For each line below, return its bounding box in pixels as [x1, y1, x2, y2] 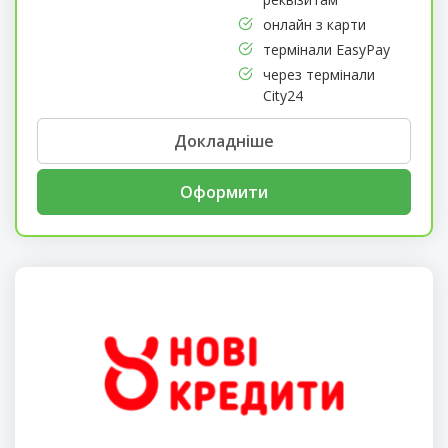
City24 [262, 86, 303, 106]
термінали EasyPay [262, 40, 390, 60]
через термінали [262, 65, 375, 85]
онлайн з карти [262, 15, 366, 35]
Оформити [180, 181, 268, 204]
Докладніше [174, 130, 274, 153]
